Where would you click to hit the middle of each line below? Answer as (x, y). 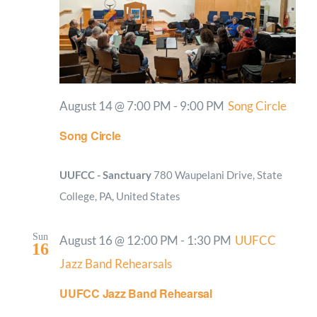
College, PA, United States (120, 196)
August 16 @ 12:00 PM (119, 240)
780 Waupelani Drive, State (218, 174)
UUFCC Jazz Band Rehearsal (136, 293)
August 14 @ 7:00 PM (115, 106)
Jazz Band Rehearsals (116, 264)
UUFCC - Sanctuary (106, 174)
